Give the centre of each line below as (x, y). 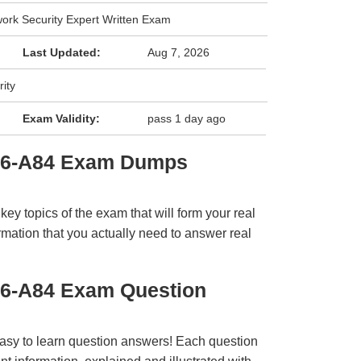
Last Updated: (61, 52)
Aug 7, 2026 (179, 52)
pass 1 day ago (187, 118)
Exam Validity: (61, 118)
